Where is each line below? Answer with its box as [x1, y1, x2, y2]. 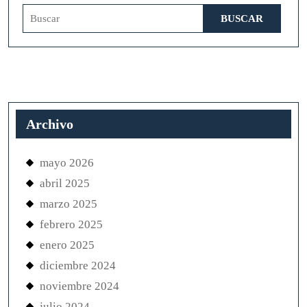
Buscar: [22, 5, 55, 17]
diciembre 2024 [40, 259, 116, 272]
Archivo [26, 116, 73, 132]
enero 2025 [40, 238, 95, 251]
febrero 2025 [40, 218, 103, 231]
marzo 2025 [40, 197, 97, 210]
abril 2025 [40, 177, 90, 190]
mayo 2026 [40, 156, 94, 169]
